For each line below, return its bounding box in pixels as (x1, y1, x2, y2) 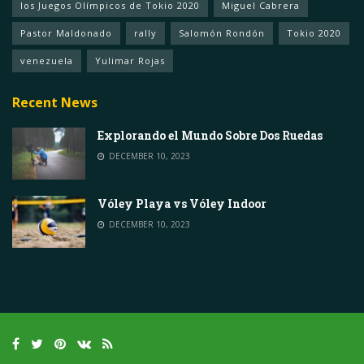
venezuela (20, 54, 73, 67)
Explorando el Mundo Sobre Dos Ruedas (97, 127, 323, 143)
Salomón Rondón (179, 26, 265, 39)
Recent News (12, 93, 97, 111)
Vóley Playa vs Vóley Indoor (97, 195, 266, 211)
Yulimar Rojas (95, 54, 165, 67)
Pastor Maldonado (20, 26, 112, 39)
